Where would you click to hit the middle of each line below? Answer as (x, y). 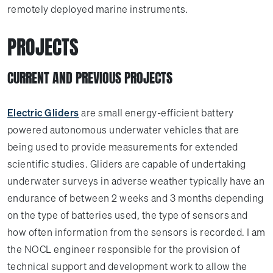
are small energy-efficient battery (156, 113)
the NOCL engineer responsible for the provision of (124, 249)
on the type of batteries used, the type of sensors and (128, 215)
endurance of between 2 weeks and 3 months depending (136, 198)
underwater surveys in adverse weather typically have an (136, 181)
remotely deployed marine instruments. (98, 9)
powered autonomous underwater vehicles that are (123, 130)
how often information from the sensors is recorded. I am (136, 232)
